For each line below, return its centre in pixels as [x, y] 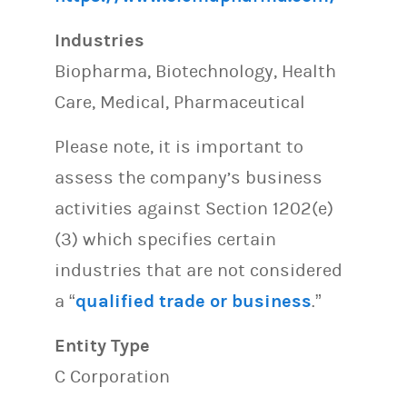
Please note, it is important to [179, 147]
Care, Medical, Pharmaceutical [180, 102]
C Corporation [112, 377]
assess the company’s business [189, 178]
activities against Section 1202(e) [194, 208]
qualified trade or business [194, 301]
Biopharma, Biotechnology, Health [195, 71]
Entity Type [102, 346]
